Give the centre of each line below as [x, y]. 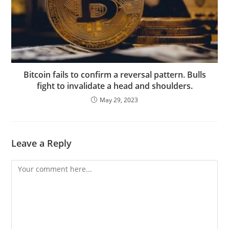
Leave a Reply [42, 143]
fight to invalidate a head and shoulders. [114, 86]
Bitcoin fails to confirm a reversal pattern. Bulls [114, 75]
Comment [28, 166]
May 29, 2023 [119, 100]
